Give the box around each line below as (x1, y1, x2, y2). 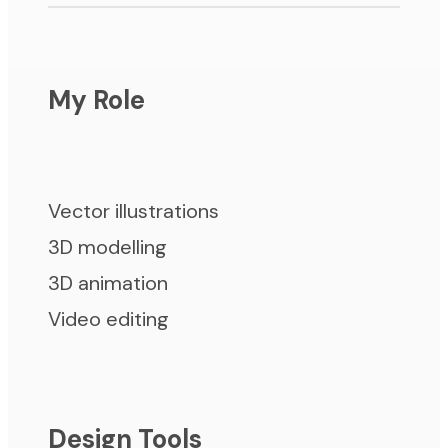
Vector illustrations (48, 198, 219, 225)
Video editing (48, 306, 169, 333)
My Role (48, 83, 145, 118)
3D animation (48, 270, 168, 297)
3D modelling (48, 234, 167, 261)
